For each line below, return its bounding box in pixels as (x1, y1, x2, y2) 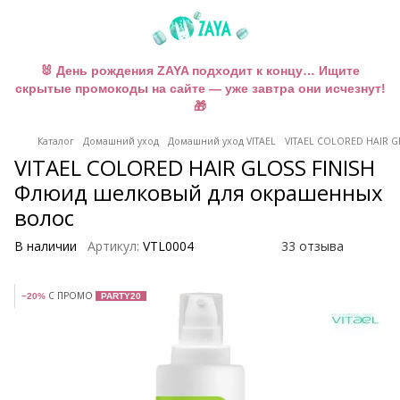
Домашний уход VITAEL (168, 135, 276, 147)
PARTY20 (101, 291, 141, 301)
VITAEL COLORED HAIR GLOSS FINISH (14, 153, 375, 182)
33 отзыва (281, 237, 344, 254)
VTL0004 (139, 237, 194, 254)
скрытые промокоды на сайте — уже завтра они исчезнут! (14, 81, 386, 96)
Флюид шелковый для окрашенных (14, 178, 383, 207)
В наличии (14, 237, 77, 254)
